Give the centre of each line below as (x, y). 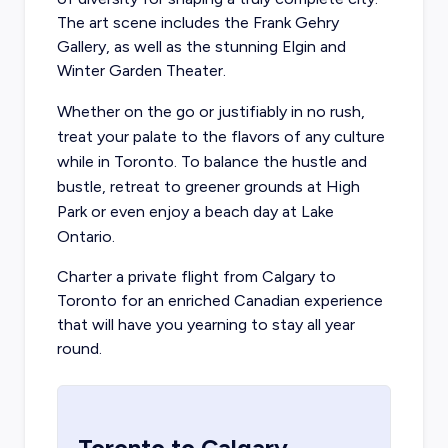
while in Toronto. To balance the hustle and (211, 161)
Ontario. (85, 236)
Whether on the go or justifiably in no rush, (210, 111)
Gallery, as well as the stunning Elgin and (201, 46)
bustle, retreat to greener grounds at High (208, 186)
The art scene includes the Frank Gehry (197, 22)
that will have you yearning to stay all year (205, 324)
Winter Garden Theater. (141, 70)
